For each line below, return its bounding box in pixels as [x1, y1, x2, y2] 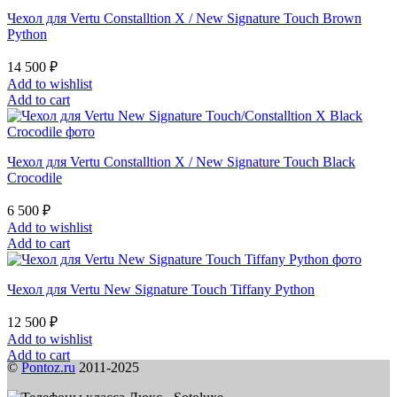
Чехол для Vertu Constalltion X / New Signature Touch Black [7, 154, 355, 170]
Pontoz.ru [21, 360, 75, 376]
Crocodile [7, 170, 62, 186]
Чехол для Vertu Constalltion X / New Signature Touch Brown [7, 11, 362, 27]
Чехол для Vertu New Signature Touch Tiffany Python [7, 282, 315, 298]
